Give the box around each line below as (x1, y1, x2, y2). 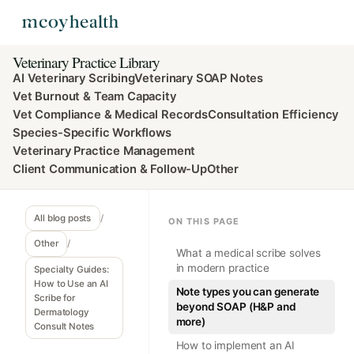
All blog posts (34, 213, 92, 224)
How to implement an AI (175, 339, 296, 352)
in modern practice (175, 261, 269, 274)
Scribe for (34, 292, 75, 303)
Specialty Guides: (34, 263, 109, 275)
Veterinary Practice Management (13, 144, 196, 159)
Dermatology (34, 306, 89, 318)
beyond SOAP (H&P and (175, 300, 296, 314)
